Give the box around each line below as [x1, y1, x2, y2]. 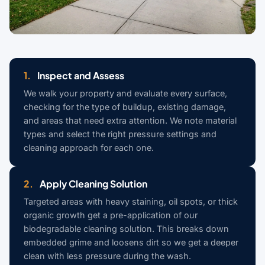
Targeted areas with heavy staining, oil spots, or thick [24, 196, 238, 207]
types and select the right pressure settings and [24, 129, 216, 140]
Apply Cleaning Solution [38, 177, 147, 190]
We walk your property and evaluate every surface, [24, 88, 227, 99]
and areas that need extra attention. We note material [24, 115, 237, 126]
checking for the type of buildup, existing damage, [24, 102, 226, 112]
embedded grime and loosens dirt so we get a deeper [24, 237, 238, 248]
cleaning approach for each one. [24, 143, 154, 153]
